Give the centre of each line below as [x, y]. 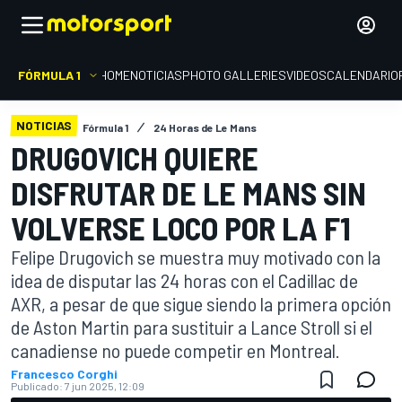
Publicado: [37, 386]
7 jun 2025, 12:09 [105, 386]
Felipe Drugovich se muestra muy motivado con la [196, 257]
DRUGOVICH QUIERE [135, 157]
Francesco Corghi [64, 374]
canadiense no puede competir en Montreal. [175, 350]
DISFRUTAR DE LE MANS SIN [188, 192]
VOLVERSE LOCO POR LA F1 [181, 227]
